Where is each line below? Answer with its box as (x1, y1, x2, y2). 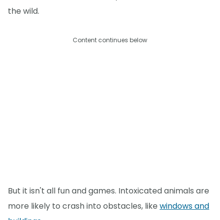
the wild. (8, 5, 39, 17)
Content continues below (73, 36, 147, 45)
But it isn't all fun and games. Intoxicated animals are (8, 185, 209, 196)
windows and (160, 200, 209, 212)
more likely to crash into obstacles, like (8, 200, 160, 212)
